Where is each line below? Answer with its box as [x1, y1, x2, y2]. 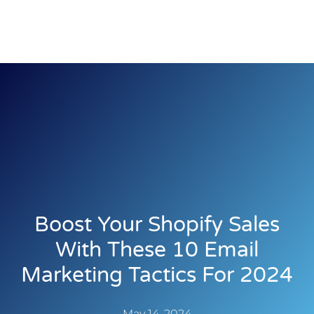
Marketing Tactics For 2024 [21, 262, 293, 289]
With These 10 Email [55, 237, 259, 264]
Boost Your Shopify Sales [34, 212, 280, 238]
